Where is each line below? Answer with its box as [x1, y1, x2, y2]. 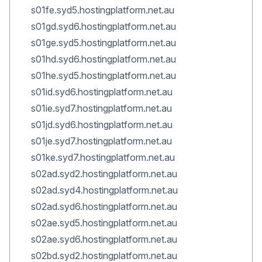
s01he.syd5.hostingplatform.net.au [31, 70, 176, 81]
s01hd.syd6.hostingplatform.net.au [31, 53, 176, 65]
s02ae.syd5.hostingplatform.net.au [31, 217, 177, 229]
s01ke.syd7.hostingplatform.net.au [31, 151, 175, 163]
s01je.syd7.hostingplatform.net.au [31, 135, 172, 147]
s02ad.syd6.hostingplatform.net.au [31, 201, 177, 212]
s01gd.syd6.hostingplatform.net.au [31, 20, 176, 32]
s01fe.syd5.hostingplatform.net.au [31, 4, 174, 16]
